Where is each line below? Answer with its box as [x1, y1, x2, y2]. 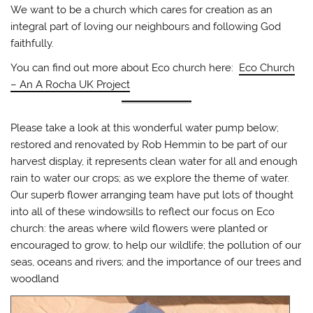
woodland [10, 272, 59, 286]
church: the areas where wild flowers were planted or [10, 222, 268, 235]
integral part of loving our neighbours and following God [10, 20, 282, 33]
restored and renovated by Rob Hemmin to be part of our [10, 138, 288, 152]
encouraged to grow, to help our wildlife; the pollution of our [10, 239, 302, 252]
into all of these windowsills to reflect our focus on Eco [10, 205, 275, 219]
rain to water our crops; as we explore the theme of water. [10, 172, 290, 185]
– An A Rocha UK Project [10, 78, 131, 92]
